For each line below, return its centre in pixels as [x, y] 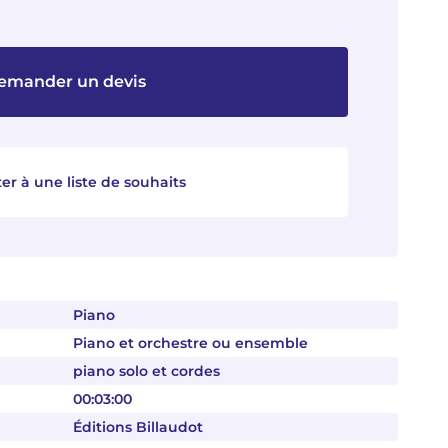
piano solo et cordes [146, 371]
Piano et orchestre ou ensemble [190, 343]
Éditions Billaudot [138, 427]
